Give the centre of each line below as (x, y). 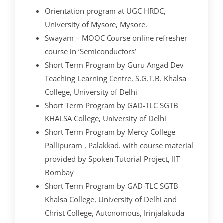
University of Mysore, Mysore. (96, 24)
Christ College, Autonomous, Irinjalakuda (114, 212)
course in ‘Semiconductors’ (91, 51)
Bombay (59, 172)
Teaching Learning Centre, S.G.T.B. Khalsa (115, 78)
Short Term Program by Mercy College (110, 132)
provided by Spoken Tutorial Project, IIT (112, 159)
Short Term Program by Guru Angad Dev (114, 64)
